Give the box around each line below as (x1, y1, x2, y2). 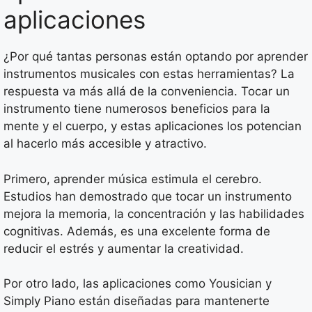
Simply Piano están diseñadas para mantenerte (3, 294, 270, 309)
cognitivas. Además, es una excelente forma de (3, 224, 270, 238)
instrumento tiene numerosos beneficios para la (3, 102, 270, 116)
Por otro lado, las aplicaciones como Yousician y (3, 276, 272, 291)
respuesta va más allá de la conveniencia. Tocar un (3, 84, 290, 99)
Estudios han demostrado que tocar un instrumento (3, 189, 292, 203)
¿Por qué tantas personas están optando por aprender (3, 49, 308, 64)
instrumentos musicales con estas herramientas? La (3, 67, 295, 81)
